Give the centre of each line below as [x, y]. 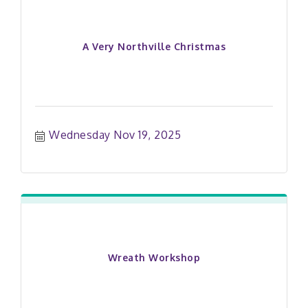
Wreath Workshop [154, 258]
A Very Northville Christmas [154, 47]
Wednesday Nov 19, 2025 [115, 135]
